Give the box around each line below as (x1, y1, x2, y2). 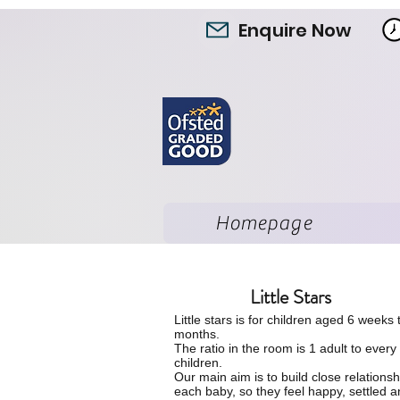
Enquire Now (238, 18, 352, 43)
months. (174, 327, 220, 341)
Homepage (214, 212, 312, 235)
